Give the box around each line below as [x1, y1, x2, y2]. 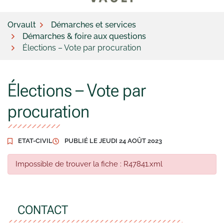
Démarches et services [51, 19, 136, 29]
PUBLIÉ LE [62, 137, 99, 144]
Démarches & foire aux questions [22, 31, 146, 41]
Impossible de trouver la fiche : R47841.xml [15, 159, 162, 168]
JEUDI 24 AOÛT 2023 [98, 137, 162, 144]
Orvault [7, 19, 36, 29]
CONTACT [17, 203, 68, 217]
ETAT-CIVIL [17, 137, 52, 144]
